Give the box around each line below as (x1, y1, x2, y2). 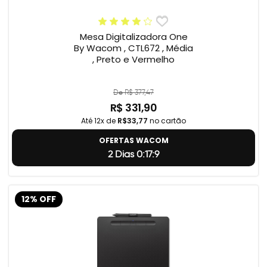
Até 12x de (81, 116, 117, 126)
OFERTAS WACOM (98, 135, 169, 146)
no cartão (148, 116, 186, 126)
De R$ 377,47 (113, 88, 154, 97)
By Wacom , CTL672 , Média (74, 42, 193, 55)
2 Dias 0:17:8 (107, 148, 160, 160)
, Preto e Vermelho (92, 53, 175, 66)
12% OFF (21, 193, 56, 205)
